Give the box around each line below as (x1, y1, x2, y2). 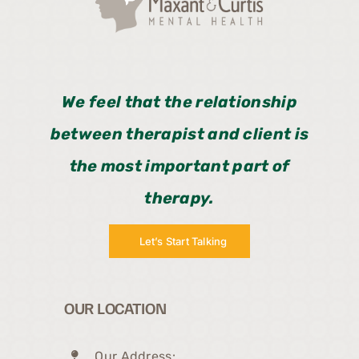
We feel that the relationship (62, 92, 297, 112)
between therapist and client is (50, 124, 309, 144)
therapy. (144, 188, 215, 208)
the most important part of (69, 156, 290, 176)
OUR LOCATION (64, 297, 167, 319)
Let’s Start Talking (139, 235, 228, 248)
